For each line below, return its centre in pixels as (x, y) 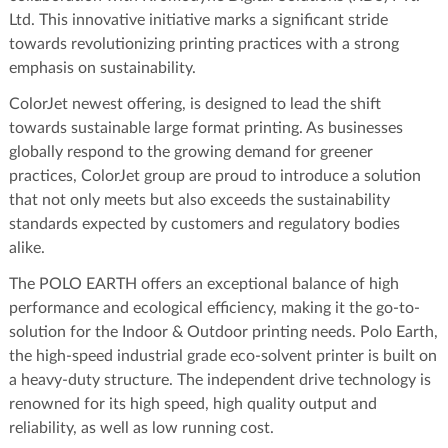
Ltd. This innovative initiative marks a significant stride (198, 19)
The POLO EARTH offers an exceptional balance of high (204, 283)
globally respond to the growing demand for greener (191, 151)
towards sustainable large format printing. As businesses (206, 127)
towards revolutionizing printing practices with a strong (204, 43)
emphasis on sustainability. (102, 67)
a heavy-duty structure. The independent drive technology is (220, 379)
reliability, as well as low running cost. (141, 427)
